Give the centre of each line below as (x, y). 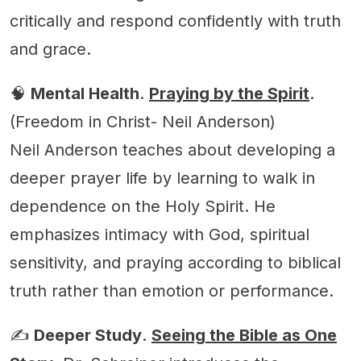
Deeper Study (88, 335)
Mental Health (85, 93)
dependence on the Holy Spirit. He (143, 206)
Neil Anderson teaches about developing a (172, 149)
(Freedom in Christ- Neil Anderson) (143, 121)
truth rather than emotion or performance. (172, 290)
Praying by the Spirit (229, 93)
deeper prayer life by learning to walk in (162, 178)
